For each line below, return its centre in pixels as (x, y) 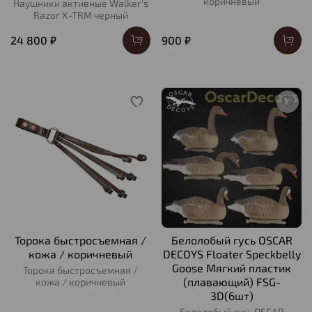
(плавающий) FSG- (232, 281)
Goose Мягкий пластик (232, 267)
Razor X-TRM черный (80, 15)
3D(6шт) (232, 295)
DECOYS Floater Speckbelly (232, 253)
